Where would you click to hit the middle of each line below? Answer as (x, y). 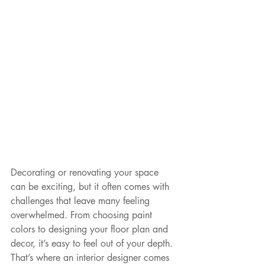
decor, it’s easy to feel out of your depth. (93, 244)
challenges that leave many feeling (82, 201)
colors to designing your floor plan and (91, 230)
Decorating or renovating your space (86, 173)
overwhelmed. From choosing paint (83, 215)
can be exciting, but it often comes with (91, 187)
